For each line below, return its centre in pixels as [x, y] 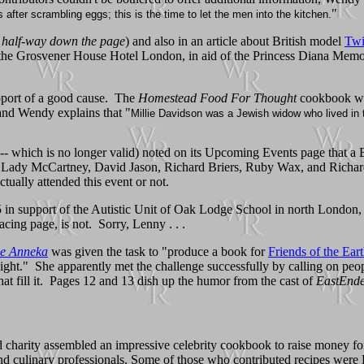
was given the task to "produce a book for [158, 251]
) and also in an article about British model [235, 41]
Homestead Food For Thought [217, 97]
